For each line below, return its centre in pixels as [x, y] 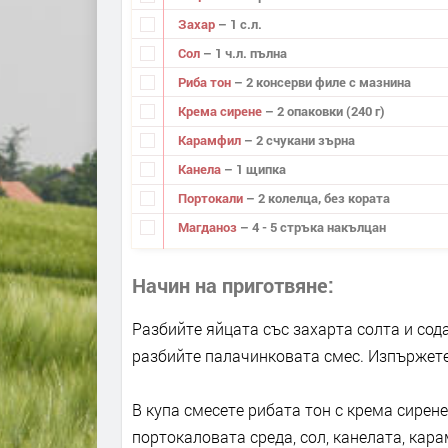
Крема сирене [221, 111]
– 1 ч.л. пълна [244, 52]
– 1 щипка [254, 169]
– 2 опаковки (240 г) [324, 111]
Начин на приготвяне [230, 284]
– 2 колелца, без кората [317, 198]
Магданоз [208, 227]
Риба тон [205, 81]
